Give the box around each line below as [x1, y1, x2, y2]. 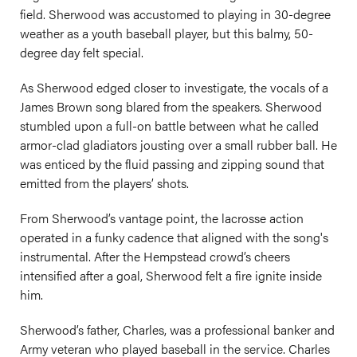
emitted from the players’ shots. [20, 174, 189, 192]
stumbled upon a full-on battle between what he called [20, 116, 319, 135]
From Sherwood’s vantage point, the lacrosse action [20, 209, 304, 227]
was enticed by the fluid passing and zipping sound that [20, 155, 324, 173]
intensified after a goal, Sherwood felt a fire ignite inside [20, 266, 322, 284]
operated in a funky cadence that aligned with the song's [20, 228, 328, 246]
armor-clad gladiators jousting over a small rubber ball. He [20, 135, 337, 154]
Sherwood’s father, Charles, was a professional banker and [20, 320, 335, 339]
